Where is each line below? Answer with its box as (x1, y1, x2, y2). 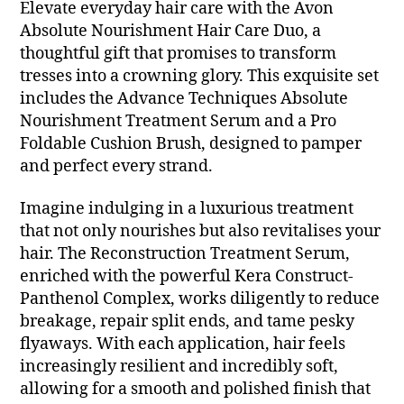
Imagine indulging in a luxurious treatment (20, 198, 354, 220)
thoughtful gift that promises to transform (20, 42, 337, 64)
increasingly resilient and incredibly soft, (20, 356, 339, 378)
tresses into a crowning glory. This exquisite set (20, 65, 380, 87)
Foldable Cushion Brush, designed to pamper (20, 133, 363, 154)
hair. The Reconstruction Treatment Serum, (20, 243, 351, 265)
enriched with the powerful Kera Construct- (20, 266, 354, 288)
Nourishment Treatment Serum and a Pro (20, 110, 337, 132)
